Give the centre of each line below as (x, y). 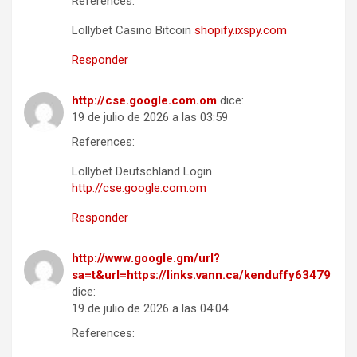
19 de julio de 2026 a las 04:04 (150, 308)
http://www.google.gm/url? (146, 258)
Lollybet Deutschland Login (142, 171)
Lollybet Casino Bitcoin (133, 30)
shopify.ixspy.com (241, 30)
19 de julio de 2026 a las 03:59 (150, 117)
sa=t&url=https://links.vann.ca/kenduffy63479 (201, 275)
